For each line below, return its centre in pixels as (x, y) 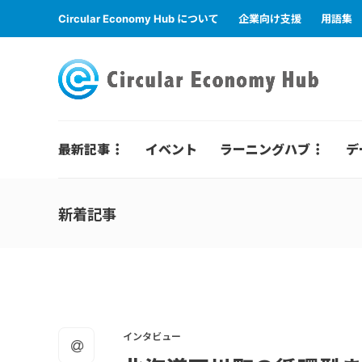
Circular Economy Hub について (139, 19)
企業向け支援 (270, 19)
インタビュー (152, 337)
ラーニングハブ (265, 149)
